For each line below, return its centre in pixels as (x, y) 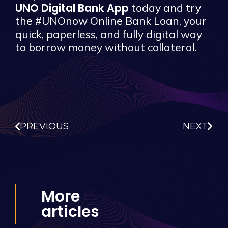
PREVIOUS (44, 126)
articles (70, 211)
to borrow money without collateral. (106, 47)
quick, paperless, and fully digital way (109, 34)
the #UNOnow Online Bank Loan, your (111, 21)
